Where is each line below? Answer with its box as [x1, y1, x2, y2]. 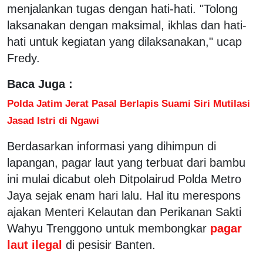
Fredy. [7, 51, 40, 65]
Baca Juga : [7, 77, 73, 90]
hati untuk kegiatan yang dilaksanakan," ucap [7, 35, 242, 48]
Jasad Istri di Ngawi [7, 114, 99, 126]
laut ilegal [7, 238, 66, 251]
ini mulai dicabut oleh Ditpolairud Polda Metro [7, 172, 241, 186]
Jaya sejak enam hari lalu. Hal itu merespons [7, 188, 241, 202]
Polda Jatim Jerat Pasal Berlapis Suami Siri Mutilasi [7, 97, 250, 109]
